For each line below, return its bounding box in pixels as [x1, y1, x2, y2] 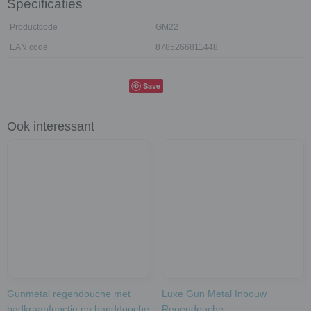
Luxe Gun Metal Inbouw [161, 288, 267, 299]
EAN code [10, 42, 48, 52]
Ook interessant [7, 119, 94, 133]
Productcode [10, 22, 58, 32]
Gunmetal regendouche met [7, 288, 131, 299]
